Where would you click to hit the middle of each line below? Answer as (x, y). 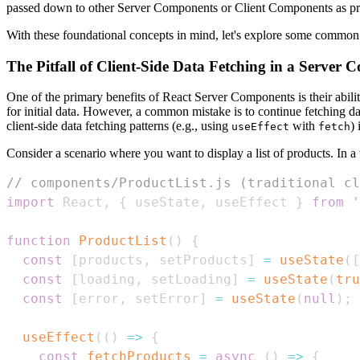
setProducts (199, 260)
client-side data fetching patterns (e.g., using (119, 126)
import (31, 202)
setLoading (187, 280)
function (39, 241)
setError (163, 299)
